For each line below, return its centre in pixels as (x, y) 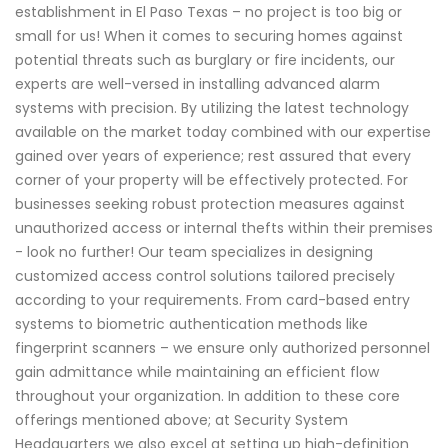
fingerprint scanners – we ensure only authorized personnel (222, 348)
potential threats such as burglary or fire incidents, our (205, 60)
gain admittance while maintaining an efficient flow (197, 372)
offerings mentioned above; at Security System (181, 420)
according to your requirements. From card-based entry (212, 300)
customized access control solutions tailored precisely (205, 276)
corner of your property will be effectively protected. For (211, 180)
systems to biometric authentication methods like (191, 324)
